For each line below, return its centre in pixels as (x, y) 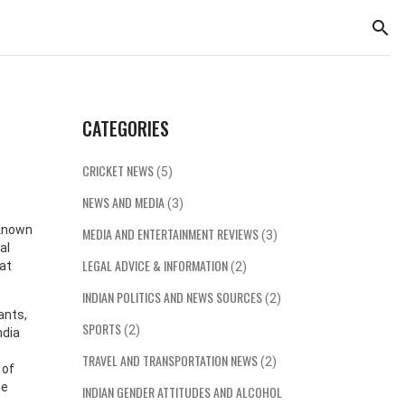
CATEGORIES (126, 128)
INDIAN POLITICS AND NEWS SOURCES (174, 297)
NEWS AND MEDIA (125, 202)
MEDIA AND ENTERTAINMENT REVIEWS (172, 234)
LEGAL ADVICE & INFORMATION (156, 265)
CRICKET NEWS (119, 170)
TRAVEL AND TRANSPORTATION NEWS (171, 360)
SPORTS (103, 329)
